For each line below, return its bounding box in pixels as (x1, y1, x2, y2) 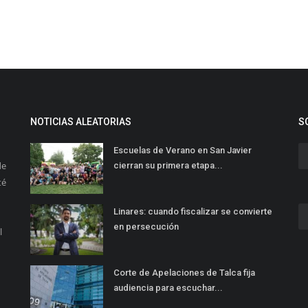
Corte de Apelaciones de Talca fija (113, 267, 255, 278)
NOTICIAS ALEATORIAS (30, 116, 131, 128)
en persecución (113, 221, 179, 232)
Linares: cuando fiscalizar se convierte (113, 206, 272, 217)
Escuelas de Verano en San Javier (113, 145, 252, 156)
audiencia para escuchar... (113, 283, 223, 294)
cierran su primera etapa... (113, 160, 223, 171)
